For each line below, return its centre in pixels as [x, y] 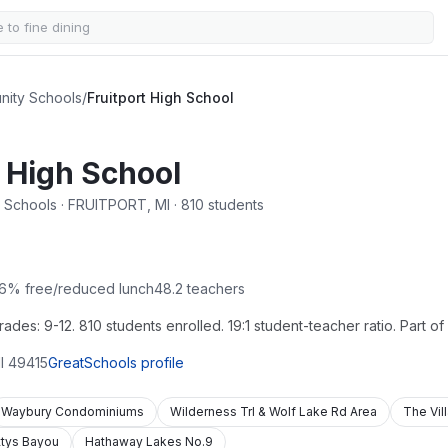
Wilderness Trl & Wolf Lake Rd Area [273, 411]
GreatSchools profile [116, 362]
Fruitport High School [160, 97]
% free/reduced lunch [80, 288]
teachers [214, 288]
